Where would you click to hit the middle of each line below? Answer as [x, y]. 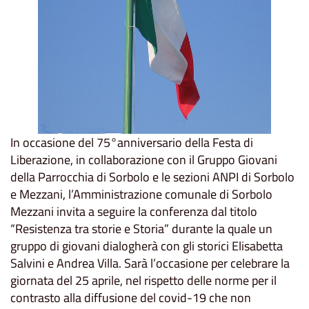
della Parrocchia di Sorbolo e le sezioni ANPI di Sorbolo [152, 177]
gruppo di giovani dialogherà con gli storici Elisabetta [147, 246]
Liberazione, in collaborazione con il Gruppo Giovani [144, 160]
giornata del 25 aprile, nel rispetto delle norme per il [143, 281]
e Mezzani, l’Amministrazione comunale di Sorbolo [141, 195]
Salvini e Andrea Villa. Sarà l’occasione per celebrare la [150, 263]
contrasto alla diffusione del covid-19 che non [131, 298]
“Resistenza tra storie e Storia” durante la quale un [141, 229]
